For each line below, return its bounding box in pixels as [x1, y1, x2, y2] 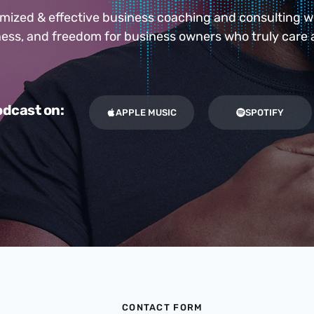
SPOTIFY [245, 107, 284, 118]
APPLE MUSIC [116, 107, 177, 118]
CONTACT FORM [121, 302, 203, 313]
